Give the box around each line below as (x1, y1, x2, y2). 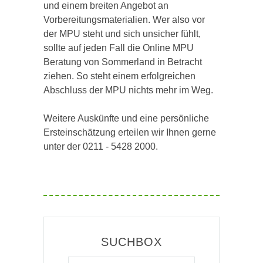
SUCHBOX (101, 235, 162, 248)
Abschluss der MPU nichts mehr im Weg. (43, 85, 213, 95)
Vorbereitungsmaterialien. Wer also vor (43, 15, 205, 25)
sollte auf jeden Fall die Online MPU (43, 43, 194, 53)
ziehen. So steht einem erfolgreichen (43, 71, 195, 81)
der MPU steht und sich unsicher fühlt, (43, 29, 201, 39)
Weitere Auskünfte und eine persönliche (43, 113, 209, 123)
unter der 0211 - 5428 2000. (43, 141, 158, 151)
